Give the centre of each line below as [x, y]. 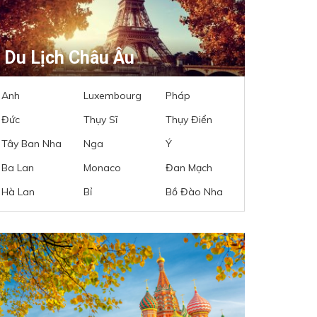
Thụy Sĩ [100, 119]
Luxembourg [113, 95]
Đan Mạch [189, 167]
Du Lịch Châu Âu [69, 57]
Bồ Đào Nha [194, 191]
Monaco [102, 167]
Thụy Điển [189, 119]
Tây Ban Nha [31, 143]
